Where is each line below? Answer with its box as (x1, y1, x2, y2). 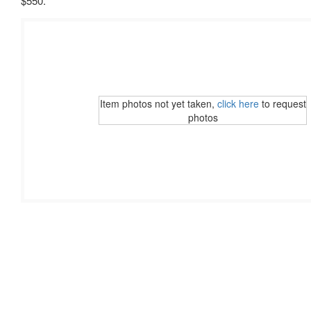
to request (258, 96, 306, 110)
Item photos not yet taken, (99, 96, 217, 110)
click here (217, 96, 259, 110)
